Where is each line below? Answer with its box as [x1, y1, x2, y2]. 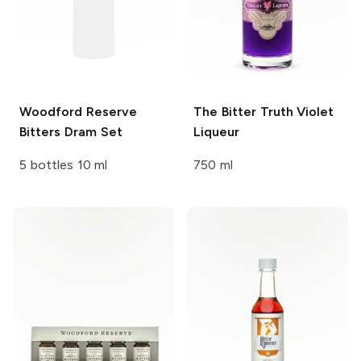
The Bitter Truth [193, 103, 293, 119]
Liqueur [193, 123, 239, 139]
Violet [293, 103, 334, 119]
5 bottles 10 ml [19, 156, 108, 172]
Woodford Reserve [19, 103, 137, 119]
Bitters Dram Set [19, 123, 122, 139]
